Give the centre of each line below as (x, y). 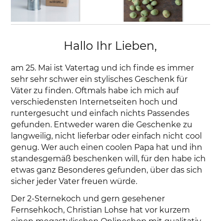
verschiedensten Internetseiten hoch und (94, 102)
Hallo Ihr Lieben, (110, 46)
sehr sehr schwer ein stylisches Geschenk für (99, 79)
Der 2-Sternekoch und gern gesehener (88, 198)
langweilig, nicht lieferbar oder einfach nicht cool (107, 136)
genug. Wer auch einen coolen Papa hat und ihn (107, 147)
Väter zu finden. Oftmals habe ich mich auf (95, 91)
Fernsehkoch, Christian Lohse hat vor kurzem (101, 210)
